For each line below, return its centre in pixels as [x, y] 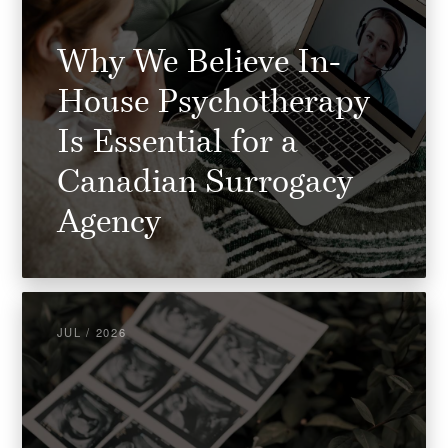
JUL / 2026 [91, 331]
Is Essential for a [177, 144]
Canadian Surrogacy [204, 184]
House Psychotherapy [213, 104]
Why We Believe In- [198, 64]
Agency [108, 224]
